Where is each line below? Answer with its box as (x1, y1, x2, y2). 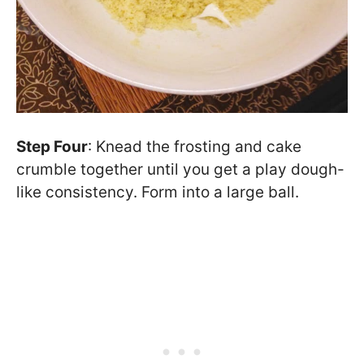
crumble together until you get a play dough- (16, 160, 344, 180)
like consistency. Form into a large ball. (16, 183, 299, 202)
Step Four (16, 137, 88, 157)
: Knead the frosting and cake (88, 137, 301, 157)
